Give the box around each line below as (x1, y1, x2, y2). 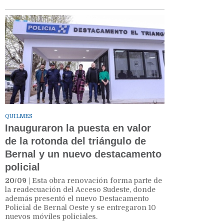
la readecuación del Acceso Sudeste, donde (5, 185, 155, 193)
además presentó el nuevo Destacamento (5, 194, 149, 202)
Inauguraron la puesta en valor (5, 122, 151, 133)
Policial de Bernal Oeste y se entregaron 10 (5, 203, 156, 211)
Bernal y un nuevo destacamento (5, 148, 161, 159)
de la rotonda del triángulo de (5, 135, 146, 146)
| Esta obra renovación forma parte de (26, 176, 162, 184)
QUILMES (5, 112, 32, 119)
